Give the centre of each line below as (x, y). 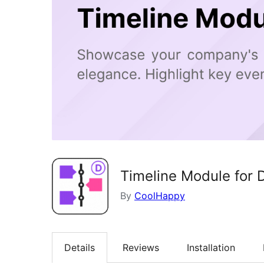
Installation (211, 247)
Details (80, 247)
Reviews (141, 247)
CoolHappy (160, 195)
